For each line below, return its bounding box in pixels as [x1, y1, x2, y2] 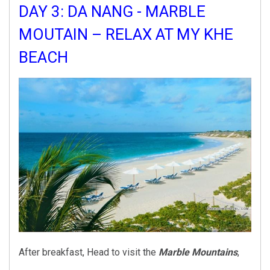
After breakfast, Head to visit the [19, 246, 159, 258]
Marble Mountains [159, 246, 237, 258]
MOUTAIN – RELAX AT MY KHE [19, 25, 233, 43]
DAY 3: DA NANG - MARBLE [19, 2, 206, 20]
